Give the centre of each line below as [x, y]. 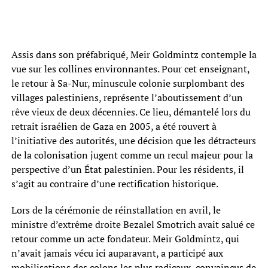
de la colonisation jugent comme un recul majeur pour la [132, 155]
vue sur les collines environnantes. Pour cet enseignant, [130, 68]
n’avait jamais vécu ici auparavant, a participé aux [117, 253]
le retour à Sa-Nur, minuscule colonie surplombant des [128, 83]
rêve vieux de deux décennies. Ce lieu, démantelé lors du [131, 112]
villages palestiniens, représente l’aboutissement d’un [127, 97]
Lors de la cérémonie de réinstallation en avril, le [116, 210]
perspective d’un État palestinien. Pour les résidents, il [127, 169]
